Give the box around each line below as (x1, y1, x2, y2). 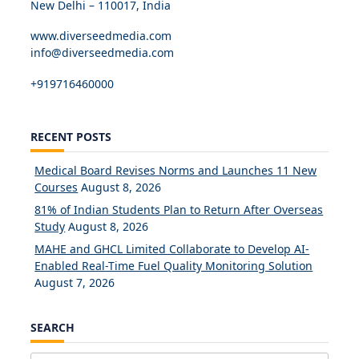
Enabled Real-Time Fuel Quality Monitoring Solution (34, 258, 313, 274)
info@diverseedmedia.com (30, 45, 174, 61)
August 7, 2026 (34, 275, 115, 291)
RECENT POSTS (30, 129, 111, 145)
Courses (34, 179, 79, 196)
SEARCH (30, 320, 75, 336)
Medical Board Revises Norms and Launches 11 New (34, 163, 317, 179)
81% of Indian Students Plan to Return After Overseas (34, 202, 324, 218)
